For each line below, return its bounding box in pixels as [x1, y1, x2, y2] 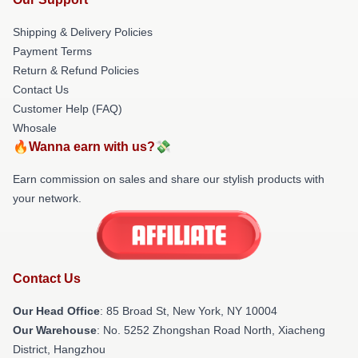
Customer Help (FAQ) [13, 101, 122, 115]
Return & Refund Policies [13, 63, 139, 77]
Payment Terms [13, 44, 92, 58]
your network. [13, 191, 82, 205]
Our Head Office [13, 304, 100, 318]
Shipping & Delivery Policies [13, 25, 153, 38]
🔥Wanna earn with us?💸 [13, 139, 171, 153]
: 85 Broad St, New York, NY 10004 [100, 304, 277, 318]
